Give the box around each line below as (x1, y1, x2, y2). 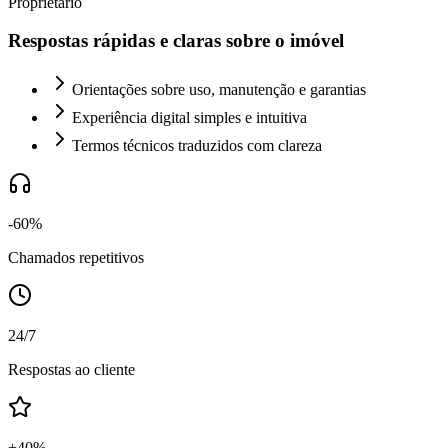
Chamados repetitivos (8, 249, 144, 267)
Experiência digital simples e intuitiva (72, 109, 307, 127)
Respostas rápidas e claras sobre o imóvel (8, 30, 344, 52)
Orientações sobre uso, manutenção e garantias (72, 81, 366, 99)
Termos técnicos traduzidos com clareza (72, 137, 322, 155)
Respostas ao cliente (8, 361, 135, 379)
